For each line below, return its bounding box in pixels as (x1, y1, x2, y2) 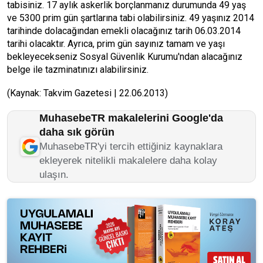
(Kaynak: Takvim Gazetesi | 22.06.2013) (7, 87, 168, 99)
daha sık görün (39, 126, 114, 138)
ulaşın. (39, 169, 69, 180)
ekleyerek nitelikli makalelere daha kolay (39, 155, 217, 166)
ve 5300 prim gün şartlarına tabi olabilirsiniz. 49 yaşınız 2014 (7, 12, 254, 23)
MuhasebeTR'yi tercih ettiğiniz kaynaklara (39, 141, 222, 152)
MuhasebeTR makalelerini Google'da (39, 112, 223, 124)
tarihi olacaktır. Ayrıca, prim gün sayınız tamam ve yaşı (7, 38, 225, 49)
